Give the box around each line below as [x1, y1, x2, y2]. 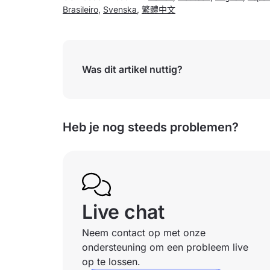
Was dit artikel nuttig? [82, 63, 183, 75]
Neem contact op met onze [82, 227, 206, 239]
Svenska [103, 4, 137, 14]
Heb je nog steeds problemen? [63, 120, 239, 134]
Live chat [82, 200, 165, 224]
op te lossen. [82, 256, 140, 268]
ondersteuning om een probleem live [82, 241, 248, 253]
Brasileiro [63, 4, 98, 14]
